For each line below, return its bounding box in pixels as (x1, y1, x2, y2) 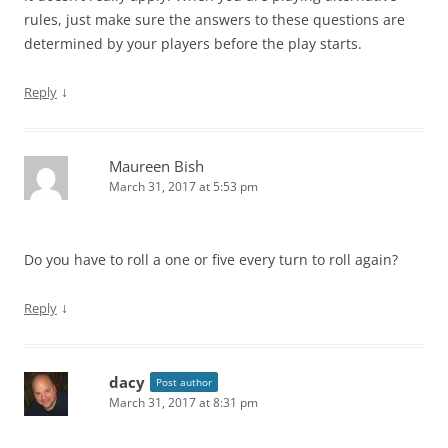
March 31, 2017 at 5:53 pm (109, 177, 258, 195)
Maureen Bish (109, 155, 204, 176)
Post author (156, 374, 212, 389)
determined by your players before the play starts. (24, 33, 362, 53)
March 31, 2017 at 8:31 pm (109, 393, 258, 411)
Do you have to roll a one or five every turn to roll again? (24, 249, 398, 269)
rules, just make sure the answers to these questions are (24, 9, 405, 29)
